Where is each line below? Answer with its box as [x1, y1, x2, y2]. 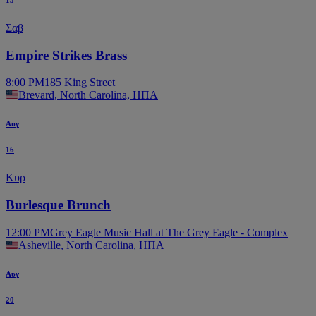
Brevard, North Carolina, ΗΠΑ [18, 89, 158, 102]
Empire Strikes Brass [6, 47, 127, 63]
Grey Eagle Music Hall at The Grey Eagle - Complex [50, 226, 288, 238]
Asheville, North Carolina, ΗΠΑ [18, 238, 164, 251]
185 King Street [44, 76, 115, 89]
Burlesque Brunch [6, 197, 111, 213]
